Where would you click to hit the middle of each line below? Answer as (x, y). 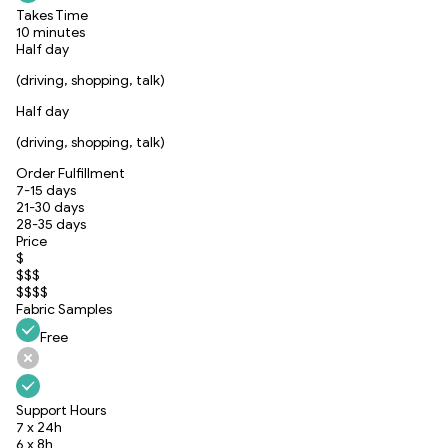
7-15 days (46, 190)
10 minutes (50, 32)
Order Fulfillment (70, 173)
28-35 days (51, 224)
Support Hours (61, 410)
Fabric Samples (64, 309)
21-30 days (50, 207)
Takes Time (52, 15)
